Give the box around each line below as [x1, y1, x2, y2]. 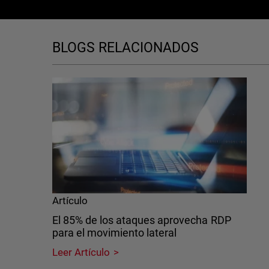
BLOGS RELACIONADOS [52, 40, 199, 56]
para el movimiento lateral [52, 226, 177, 239]
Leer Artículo [52, 246, 110, 258]
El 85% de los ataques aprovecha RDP [52, 213, 231, 226]
